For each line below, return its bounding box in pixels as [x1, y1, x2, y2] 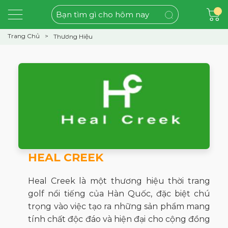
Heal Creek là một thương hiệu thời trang [28, 176, 210, 186]
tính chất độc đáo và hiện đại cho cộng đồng [28, 214, 210, 224]
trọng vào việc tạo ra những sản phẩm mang [28, 202, 210, 211]
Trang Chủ [8, 32, 40, 40]
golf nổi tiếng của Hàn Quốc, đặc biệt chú [28, 189, 210, 198]
